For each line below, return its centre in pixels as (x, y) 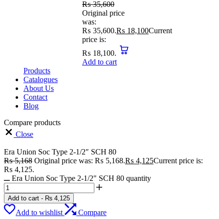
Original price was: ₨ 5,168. (80, 161)
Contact (35, 97)
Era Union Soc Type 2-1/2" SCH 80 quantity (81, 178)
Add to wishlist (39, 213)
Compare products (32, 123)
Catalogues (41, 80)
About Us (39, 88)
